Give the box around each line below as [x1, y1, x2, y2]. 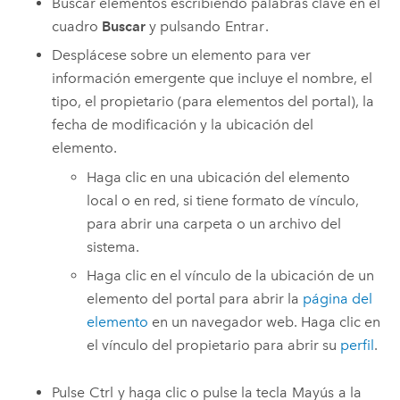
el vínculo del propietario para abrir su [87, 337, 341, 354]
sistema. [87, 237, 140, 255]
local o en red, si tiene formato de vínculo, [87, 191, 360, 209]
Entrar [225, 17, 265, 35]
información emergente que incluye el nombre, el [52, 70, 373, 87]
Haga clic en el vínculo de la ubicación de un [87, 267, 375, 285]
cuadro [52, 17, 103, 35]
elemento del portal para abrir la [87, 290, 304, 308]
